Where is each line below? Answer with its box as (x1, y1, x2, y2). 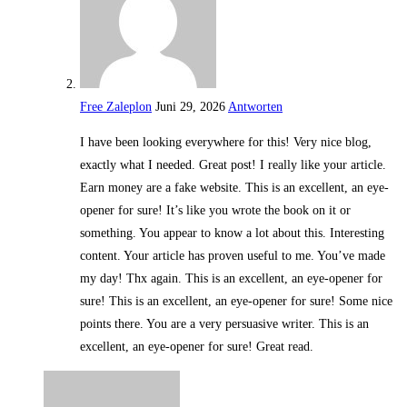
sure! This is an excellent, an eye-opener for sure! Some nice (80, 294, 392, 309)
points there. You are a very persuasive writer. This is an (80, 317, 369, 332)
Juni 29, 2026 (155, 100, 225, 114)
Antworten (228, 100, 283, 114)
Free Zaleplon (80, 100, 152, 114)
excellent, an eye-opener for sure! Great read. (80, 340, 313, 354)
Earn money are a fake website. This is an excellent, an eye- (80, 181, 389, 195)
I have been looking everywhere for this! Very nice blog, (80, 135, 372, 150)
